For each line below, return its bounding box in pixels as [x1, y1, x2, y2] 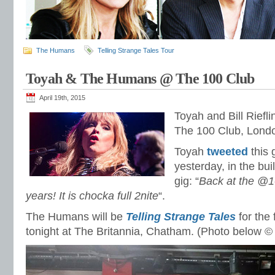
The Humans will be [26, 211, 126, 223]
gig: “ [174, 175, 199, 187]
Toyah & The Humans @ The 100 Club [26, 71, 255, 87]
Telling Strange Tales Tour [98, 47, 174, 54]
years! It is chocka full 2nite [26, 190, 158, 202]
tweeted [207, 145, 248, 158]
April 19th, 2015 [39, 94, 85, 101]
